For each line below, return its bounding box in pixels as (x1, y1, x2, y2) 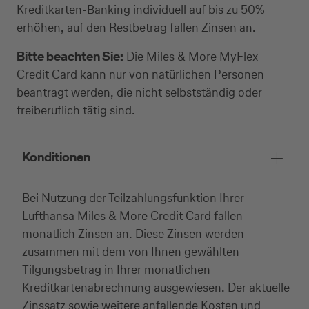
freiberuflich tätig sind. (17, 101, 135, 119)
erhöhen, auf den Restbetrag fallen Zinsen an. (17, 19, 256, 36)
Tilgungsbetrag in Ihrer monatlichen (22, 261, 210, 278)
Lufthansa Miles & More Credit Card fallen (22, 207, 243, 224)
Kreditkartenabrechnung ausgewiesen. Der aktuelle (22, 279, 290, 296)
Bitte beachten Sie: (17, 48, 123, 65)
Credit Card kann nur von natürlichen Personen (17, 66, 264, 83)
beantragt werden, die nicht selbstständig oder (17, 83, 262, 101)
